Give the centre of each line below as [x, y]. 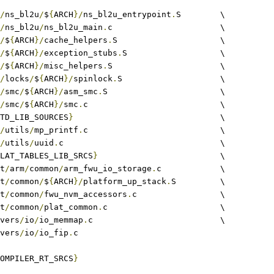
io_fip [54, 233]
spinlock [93, 79]
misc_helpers [73, 66]
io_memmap [61, 220]
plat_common [71, 207]
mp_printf [56, 130]
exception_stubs [81, 53]
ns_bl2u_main [73, 27]
